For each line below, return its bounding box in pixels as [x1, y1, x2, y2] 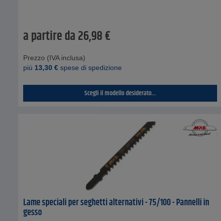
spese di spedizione [58, 64, 122, 72]
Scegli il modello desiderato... [84, 88, 156, 99]
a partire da [23, 27, 75, 46]
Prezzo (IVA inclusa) [23, 54, 85, 62]
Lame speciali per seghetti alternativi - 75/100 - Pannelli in [23, 196, 209, 210]
